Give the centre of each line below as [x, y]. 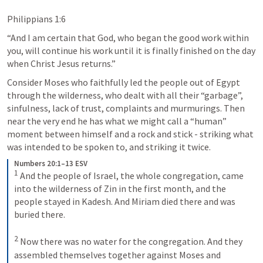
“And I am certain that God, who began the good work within [128, 37]
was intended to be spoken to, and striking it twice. [109, 146]
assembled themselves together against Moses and [117, 254]
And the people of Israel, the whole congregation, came [131, 176]
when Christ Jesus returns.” [62, 63]
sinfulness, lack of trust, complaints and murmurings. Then [126, 108]
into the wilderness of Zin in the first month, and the [120, 189]
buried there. [41, 215]
